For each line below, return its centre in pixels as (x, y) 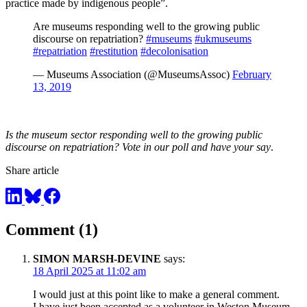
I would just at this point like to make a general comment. (156, 294)
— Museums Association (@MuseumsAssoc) (133, 75)
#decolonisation (174, 51)
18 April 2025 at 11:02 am (89, 271)
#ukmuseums (223, 39)
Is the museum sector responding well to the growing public (134, 135)
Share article (32, 171)
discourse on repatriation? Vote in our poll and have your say (138, 147)
